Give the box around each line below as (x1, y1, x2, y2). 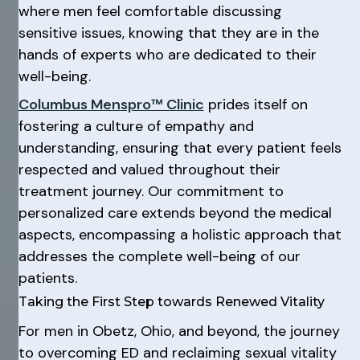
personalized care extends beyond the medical (18, 202, 332, 223)
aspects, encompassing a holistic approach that (18, 224, 342, 244)
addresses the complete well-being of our (18, 246, 301, 266)
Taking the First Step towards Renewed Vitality (18, 294, 325, 309)
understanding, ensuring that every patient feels (18, 137, 342, 157)
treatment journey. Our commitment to (18, 181, 284, 201)
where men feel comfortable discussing (18, 2, 282, 21)
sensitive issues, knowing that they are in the (18, 23, 319, 43)
